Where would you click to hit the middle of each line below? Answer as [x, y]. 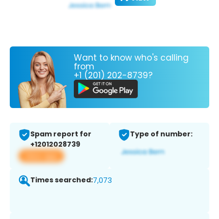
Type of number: [161, 134]
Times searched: [62, 180]
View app [41, 156]
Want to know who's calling [131, 57]
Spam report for [61, 134]
